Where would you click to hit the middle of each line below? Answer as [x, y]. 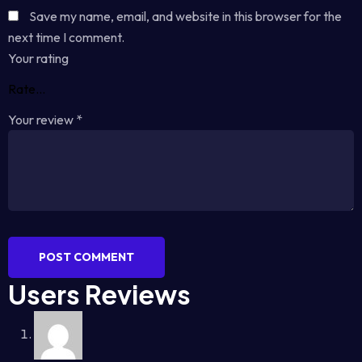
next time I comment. [66, 37]
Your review [42, 120]
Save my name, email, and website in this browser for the [185, 16]
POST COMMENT [86, 257]
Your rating [38, 58]
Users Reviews [99, 294]
